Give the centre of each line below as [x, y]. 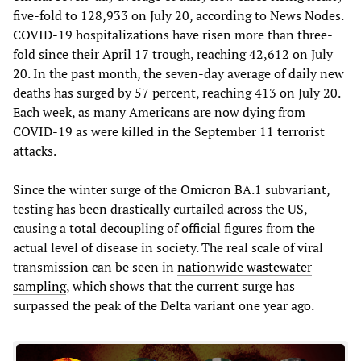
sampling [39, 286]
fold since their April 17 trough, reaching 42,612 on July [173, 54]
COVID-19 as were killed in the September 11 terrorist [169, 131]
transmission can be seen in [95, 266]
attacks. [35, 150]
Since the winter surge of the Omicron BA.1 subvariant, [171, 189]
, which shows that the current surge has [180, 286]
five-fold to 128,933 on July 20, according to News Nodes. [178, 15]
